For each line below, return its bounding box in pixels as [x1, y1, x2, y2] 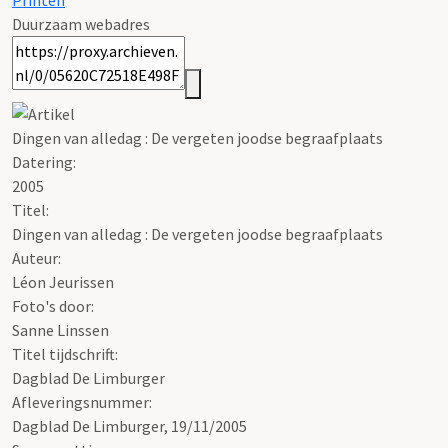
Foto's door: [12, 295, 94, 316]
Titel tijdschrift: [12, 343, 118, 364]
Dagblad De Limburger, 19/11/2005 [12, 415, 247, 436]
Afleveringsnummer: [12, 391, 152, 412]
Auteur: [12, 247, 61, 268]
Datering [12, 151, 73, 172]
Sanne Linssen [12, 319, 109, 340]
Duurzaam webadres [12, 14, 150, 35]
